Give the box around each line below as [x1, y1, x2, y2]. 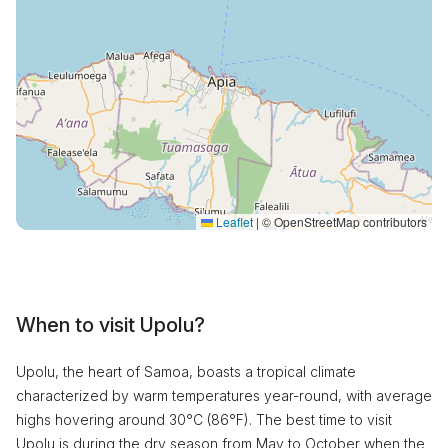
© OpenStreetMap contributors [259, 212, 427, 230]
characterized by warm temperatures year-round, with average [16, 386, 432, 404]
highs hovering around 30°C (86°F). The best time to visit [16, 410, 392, 428]
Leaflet [213, 212, 253, 230]
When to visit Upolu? [16, 312, 205, 337]
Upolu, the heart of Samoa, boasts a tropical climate [16, 362, 356, 380]
